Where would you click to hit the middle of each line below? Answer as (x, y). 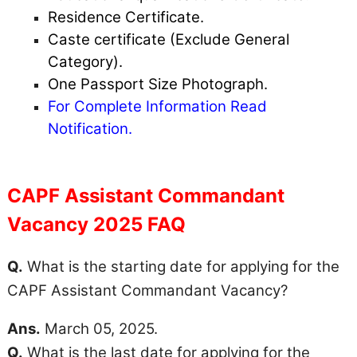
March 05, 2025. (99, 328)
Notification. (90, 129)
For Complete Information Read (157, 106)
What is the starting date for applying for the (181, 266)
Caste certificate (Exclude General (169, 39)
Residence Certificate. (126, 17)
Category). (85, 62)
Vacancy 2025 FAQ (96, 224)
